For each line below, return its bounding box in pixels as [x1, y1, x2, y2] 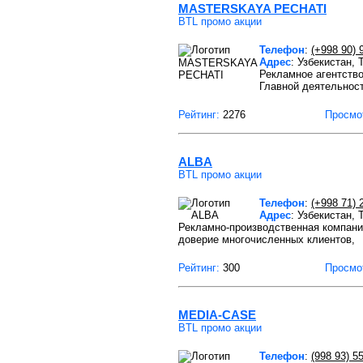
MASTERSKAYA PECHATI [178, 2, 327, 15]
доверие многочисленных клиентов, [178, 233, 355, 246]
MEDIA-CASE [178, 308, 256, 322]
